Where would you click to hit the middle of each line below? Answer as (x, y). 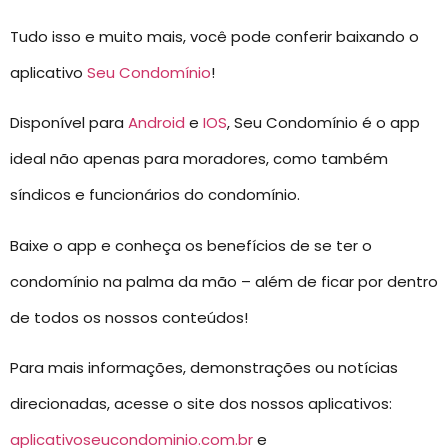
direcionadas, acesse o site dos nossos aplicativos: (201, 404)
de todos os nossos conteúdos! (129, 317)
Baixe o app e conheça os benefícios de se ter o (191, 245)
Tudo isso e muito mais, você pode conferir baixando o (214, 36)
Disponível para (69, 123)
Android (156, 123)
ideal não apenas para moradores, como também (199, 159)
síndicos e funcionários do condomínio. (155, 195)
